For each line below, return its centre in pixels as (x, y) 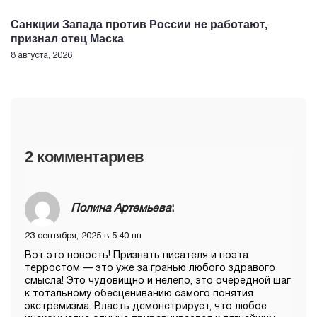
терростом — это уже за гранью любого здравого (150, 268)
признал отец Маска (67, 38)
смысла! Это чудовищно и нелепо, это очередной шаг (158, 281)
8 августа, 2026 (41, 55)
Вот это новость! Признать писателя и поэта (137, 255)
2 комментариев (85, 156)
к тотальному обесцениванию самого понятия (139, 294)
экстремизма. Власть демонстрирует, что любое (146, 306)
